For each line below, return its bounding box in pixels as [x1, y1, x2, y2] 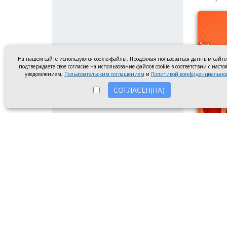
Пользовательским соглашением [64, 70, 144, 78]
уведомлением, [24, 70, 64, 78]
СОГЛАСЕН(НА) [113, 85, 165, 95]
